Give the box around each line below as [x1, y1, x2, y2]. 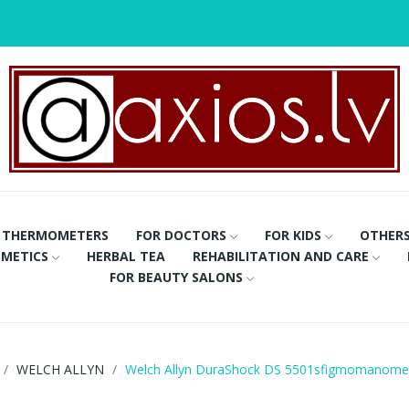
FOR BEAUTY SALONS [110, 267, 244, 286]
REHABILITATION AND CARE [192, 246, 369, 265]
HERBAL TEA [86, 246, 165, 265]
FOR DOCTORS [136, 225, 227, 244]
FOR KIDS [265, 225, 322, 244]
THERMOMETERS [2, 225, 110, 244]
